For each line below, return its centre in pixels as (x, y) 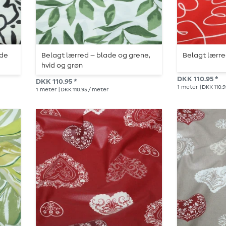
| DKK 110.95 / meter (83, 89)
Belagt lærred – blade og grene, (96, 55)
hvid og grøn (62, 65)
